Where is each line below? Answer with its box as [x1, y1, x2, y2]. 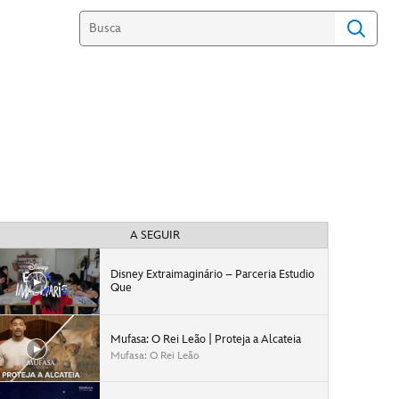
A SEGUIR [130, 228, 180, 242]
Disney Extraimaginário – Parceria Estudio [110, 267, 314, 281]
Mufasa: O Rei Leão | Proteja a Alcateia [110, 332, 301, 346]
